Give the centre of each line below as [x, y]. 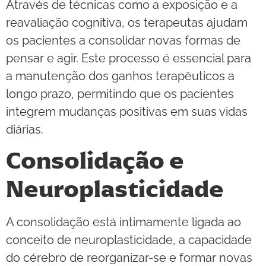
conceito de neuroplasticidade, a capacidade [129, 240]
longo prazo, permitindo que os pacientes [120, 94]
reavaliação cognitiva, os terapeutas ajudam [127, 22]
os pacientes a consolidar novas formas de [123, 40]
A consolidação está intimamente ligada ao [123, 222]
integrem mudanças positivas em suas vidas [127, 111]
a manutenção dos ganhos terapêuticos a [120, 76]
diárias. [25, 129]
